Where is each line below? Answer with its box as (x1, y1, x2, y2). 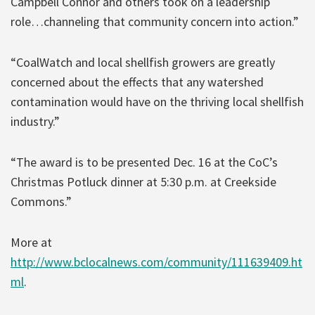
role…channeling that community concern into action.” (11, 13, 299, 30)
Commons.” (11, 193, 72, 210)
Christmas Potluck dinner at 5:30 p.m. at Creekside (11, 173, 276, 190)
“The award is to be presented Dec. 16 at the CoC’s (11, 153, 278, 170)
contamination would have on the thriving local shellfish (11, 93, 304, 110)
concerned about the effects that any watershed (11, 73, 264, 90)
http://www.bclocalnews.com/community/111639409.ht (11, 253, 302, 270)
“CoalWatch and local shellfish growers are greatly (11, 53, 275, 70)
